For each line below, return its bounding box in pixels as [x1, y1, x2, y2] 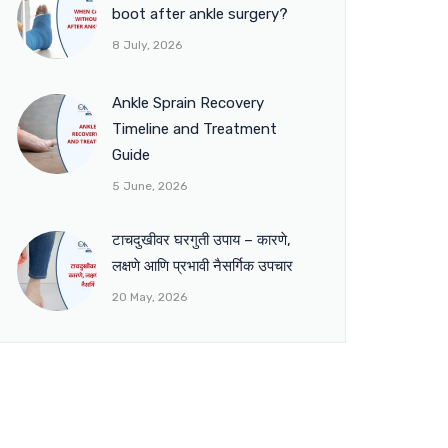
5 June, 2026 [112, 179, 187, 193]
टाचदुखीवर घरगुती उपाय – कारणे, [112, 231, 291, 249]
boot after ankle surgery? [112, 5, 288, 23]
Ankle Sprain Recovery [112, 94, 264, 112]
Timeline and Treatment [112, 120, 277, 138]
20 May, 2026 [112, 290, 187, 304]
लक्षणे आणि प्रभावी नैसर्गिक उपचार [112, 257, 293, 275]
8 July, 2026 [112, 38, 182, 52]
